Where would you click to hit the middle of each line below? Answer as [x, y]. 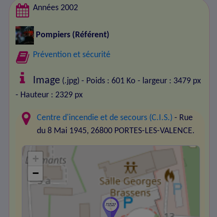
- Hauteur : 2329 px [49, 95]
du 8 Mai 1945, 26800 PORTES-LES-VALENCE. [116, 131]
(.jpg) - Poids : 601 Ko [98, 81]
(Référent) [91, 35]
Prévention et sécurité [72, 55]
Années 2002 [56, 8]
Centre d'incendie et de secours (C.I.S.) [105, 118]
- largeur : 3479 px [170, 81]
